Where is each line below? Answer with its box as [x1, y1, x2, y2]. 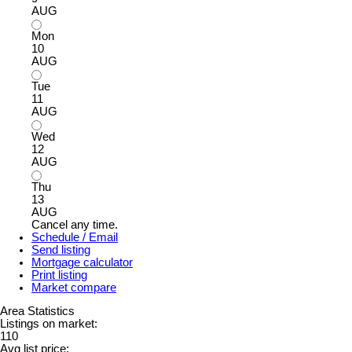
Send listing [31, 243, 90, 256]
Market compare [31, 280, 116, 294]
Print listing [31, 268, 87, 281]
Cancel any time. [31, 218, 118, 231]
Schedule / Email [31, 230, 118, 244]
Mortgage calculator [31, 255, 133, 269]
